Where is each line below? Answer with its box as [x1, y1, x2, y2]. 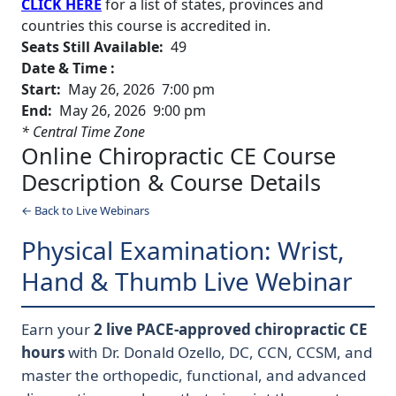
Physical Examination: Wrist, [21, 233, 345, 268]
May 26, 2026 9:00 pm [56, 101, 206, 121]
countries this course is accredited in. [21, 16, 270, 36]
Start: [21, 80, 65, 100]
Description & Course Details [21, 167, 321, 198]
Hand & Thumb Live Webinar [21, 264, 353, 299]
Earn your [21, 319, 94, 340]
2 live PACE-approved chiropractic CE [94, 319, 368, 340]
